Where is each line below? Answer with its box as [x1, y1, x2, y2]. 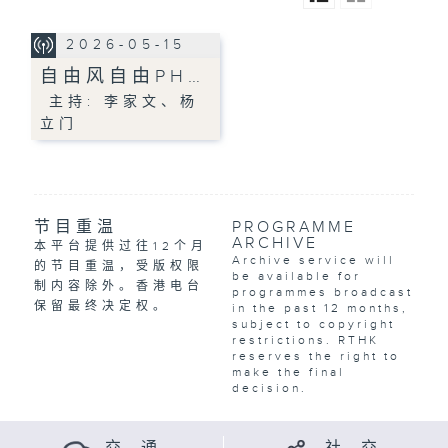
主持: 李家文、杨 [40, 93, 200, 110]
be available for [231, 269, 361, 284]
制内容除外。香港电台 [33, 279, 204, 294]
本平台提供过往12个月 [33, 239, 208, 254]
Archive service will [231, 253, 395, 268]
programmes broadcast [231, 285, 413, 300]
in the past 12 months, [231, 301, 408, 316]
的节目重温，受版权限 [33, 259, 204, 274]
